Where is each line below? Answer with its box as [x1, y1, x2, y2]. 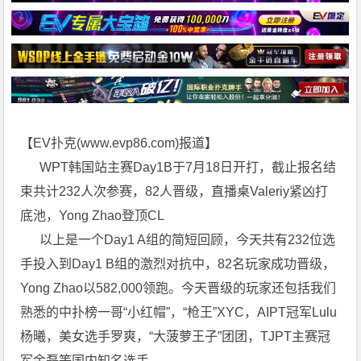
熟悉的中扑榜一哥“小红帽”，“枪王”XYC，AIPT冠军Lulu [20, 305, 338, 320]
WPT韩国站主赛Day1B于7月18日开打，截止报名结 [20, 160, 337, 175]
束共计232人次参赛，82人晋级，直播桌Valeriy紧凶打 [20, 185, 329, 199]
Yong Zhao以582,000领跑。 [20, 281, 182, 296]
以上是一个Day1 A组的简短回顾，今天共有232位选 [20, 233, 336, 247]
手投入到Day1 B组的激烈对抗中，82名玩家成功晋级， [20, 257, 336, 272]
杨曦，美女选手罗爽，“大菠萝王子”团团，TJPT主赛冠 [20, 330, 331, 344]
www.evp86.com [81, 136, 176, 151]
